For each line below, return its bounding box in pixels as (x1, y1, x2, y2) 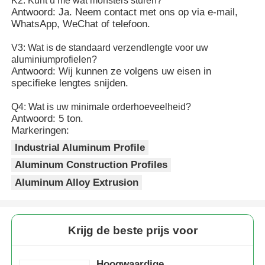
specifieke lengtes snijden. (11, 77, 129, 89)
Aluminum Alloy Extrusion (15, 176, 139, 188)
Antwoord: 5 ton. (11, 113, 84, 125)
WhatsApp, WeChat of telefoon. (11, 18, 151, 30)
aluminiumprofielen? (11, 54, 98, 65)
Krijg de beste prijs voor (67, 224, 198, 237)
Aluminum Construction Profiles (15, 159, 168, 171)
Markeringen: (11, 125, 70, 137)
